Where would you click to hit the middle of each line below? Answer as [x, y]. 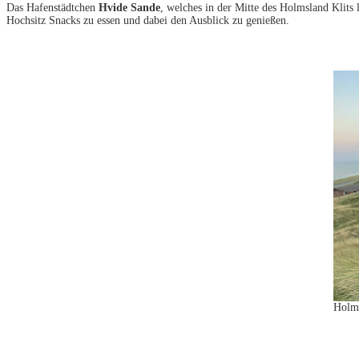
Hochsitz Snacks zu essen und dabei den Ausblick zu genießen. [148, 21]
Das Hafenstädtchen [52, 8]
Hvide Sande [129, 8]
